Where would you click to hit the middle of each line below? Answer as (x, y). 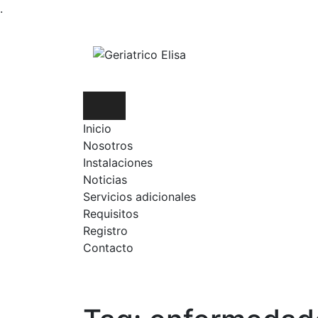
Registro (105, 231)
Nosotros (108, 146)
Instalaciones (118, 163)
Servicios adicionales (139, 197)
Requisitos (111, 214)
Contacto (108, 248)
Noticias (105, 180)
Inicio (97, 128)
